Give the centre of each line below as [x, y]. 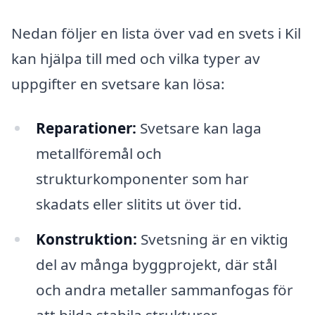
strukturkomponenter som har [142, 179]
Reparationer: [86, 128]
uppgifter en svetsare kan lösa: [118, 83]
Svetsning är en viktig [212, 239]
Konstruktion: [86, 239]
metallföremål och [98, 154]
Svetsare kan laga [199, 128]
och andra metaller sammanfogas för [164, 290]
